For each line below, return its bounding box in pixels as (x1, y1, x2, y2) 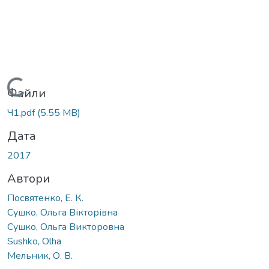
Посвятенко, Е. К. (7, 191, 83, 205)
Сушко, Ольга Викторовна (7, 220, 124, 234)
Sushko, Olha (7, 234, 61, 248)
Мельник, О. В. (7, 249, 73, 262)
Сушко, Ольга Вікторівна (7, 205, 118, 219)
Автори (7, 170, 50, 187)
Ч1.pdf (7, 106, 37, 119)
